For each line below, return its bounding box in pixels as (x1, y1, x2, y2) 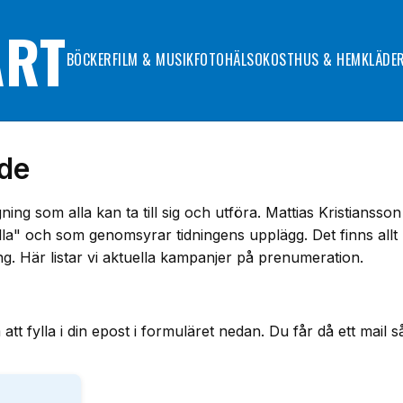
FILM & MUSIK (112, 49, 194, 70)
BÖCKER (66, 49, 112, 70)
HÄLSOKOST (224, 49, 295, 70)
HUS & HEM (294, 49, 362, 70)
